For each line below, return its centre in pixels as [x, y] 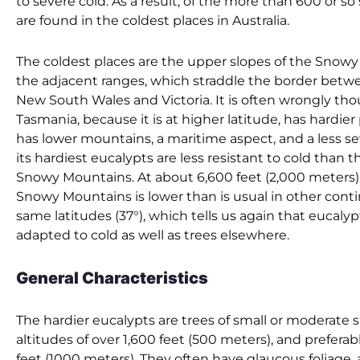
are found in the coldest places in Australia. [153, 21]
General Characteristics [112, 278]
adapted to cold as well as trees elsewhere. [153, 235]
